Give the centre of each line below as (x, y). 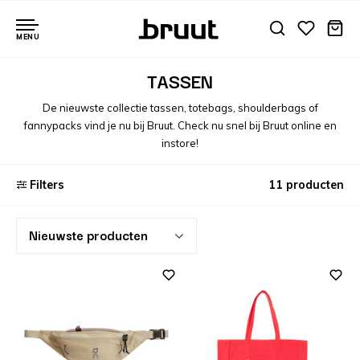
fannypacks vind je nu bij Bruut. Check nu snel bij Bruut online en (180, 125)
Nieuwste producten (88, 235)
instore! (180, 143)
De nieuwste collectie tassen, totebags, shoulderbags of (180, 108)
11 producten (306, 185)
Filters (47, 185)
